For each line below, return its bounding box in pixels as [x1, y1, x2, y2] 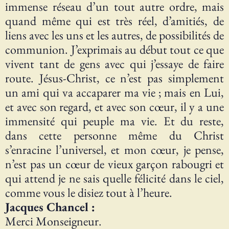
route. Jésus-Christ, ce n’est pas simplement [5, 70, 224, 86]
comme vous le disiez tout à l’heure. [5, 185, 172, 201]
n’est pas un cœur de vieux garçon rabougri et [5, 156, 224, 172]
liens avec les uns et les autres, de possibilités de [5, 27, 224, 43]
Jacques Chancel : [5, 199, 95, 215]
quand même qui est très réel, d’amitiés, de [5, 13, 224, 29]
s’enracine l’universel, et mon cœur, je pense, [5, 142, 224, 158]
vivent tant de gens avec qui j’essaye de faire [5, 56, 224, 72]
